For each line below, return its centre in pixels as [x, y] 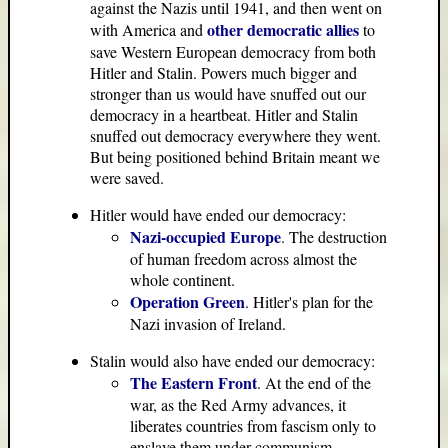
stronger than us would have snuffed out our [228, 93]
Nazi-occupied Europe [205, 236]
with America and [148, 29]
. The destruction [334, 236]
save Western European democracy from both [233, 51]
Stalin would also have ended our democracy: [232, 360]
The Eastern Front [193, 382]
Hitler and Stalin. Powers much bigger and [223, 72]
